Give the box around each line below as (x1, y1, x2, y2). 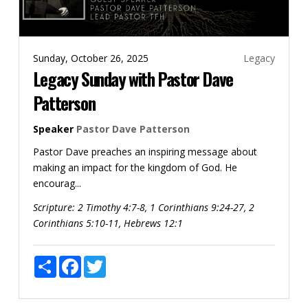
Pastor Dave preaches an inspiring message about (32, 144, 257, 158)
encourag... (32, 176, 81, 190)
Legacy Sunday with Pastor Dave (32, 65, 233, 91)
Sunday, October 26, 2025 (32, 51, 148, 65)
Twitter (105, 254, 137, 267)
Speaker (32, 122, 74, 135)
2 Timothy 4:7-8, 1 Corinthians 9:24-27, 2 (77, 200, 254, 214)
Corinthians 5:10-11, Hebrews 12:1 (32, 216, 183, 230)
